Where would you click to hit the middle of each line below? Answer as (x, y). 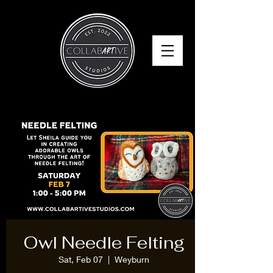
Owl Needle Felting (104, 243)
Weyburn (132, 259)
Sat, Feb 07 (80, 259)
